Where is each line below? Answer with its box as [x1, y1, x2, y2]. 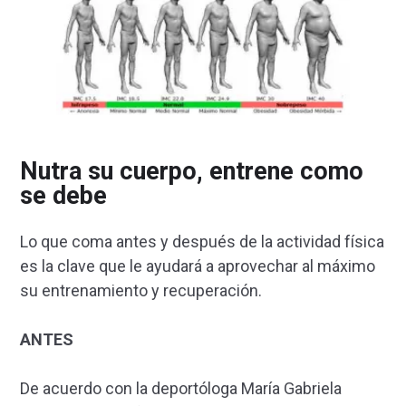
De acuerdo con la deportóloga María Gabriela [20, 378, 342, 398]
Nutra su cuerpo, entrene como [20, 157, 363, 187]
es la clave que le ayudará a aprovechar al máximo [20, 256, 375, 275]
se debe [20, 181, 107, 211]
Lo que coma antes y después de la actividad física [20, 231, 384, 251]
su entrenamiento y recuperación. [20, 280, 262, 300]
